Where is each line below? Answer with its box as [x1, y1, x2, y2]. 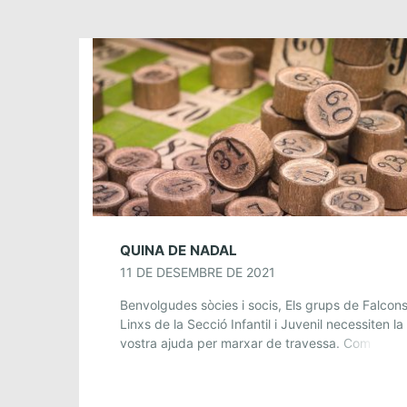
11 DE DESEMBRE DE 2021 [120, 263, 275, 280]
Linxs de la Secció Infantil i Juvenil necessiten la [120, 315, 403, 332]
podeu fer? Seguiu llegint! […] [120, 353, 295, 370]
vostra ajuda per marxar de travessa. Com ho [120, 334, 389, 351]
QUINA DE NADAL [120, 241, 237, 259]
